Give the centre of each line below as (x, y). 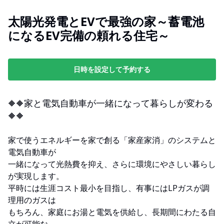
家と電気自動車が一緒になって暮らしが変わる (118, 103)
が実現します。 (36, 176)
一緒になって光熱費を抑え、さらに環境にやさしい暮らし (112, 164)
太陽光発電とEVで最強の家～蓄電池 (106, 21)
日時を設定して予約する (112, 69)
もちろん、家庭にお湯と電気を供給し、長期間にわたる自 (112, 212)
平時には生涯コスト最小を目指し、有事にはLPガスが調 (109, 188)
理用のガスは (32, 200)
